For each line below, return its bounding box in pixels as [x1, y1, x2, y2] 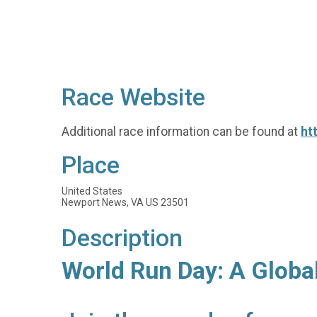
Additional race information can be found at [62, 124, 301, 139]
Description [62, 224, 183, 253]
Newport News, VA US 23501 [62, 197, 189, 209]
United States [62, 185, 122, 197]
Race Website [62, 83, 205, 111]
